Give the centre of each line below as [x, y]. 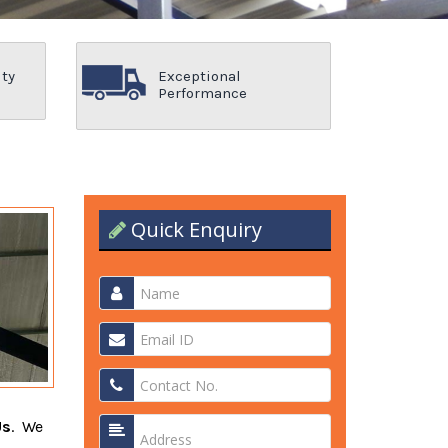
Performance [202, 93]
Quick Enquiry [193, 229]
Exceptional [199, 76]
